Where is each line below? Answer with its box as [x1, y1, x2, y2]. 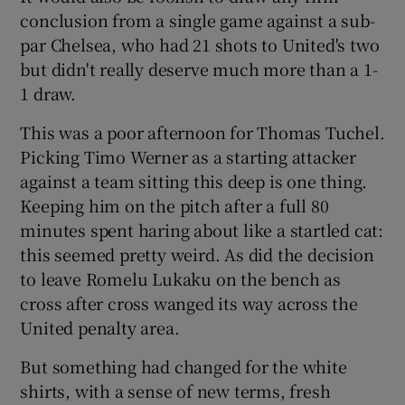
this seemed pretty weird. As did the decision [20, 241, 374, 266]
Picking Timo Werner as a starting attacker [20, 144, 357, 168]
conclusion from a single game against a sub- [20, 7, 375, 32]
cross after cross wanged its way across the [20, 290, 358, 315]
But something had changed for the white [20, 353, 347, 378]
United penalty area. [20, 315, 180, 339]
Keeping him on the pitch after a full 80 [20, 193, 329, 217]
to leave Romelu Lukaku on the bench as [20, 266, 341, 290]
